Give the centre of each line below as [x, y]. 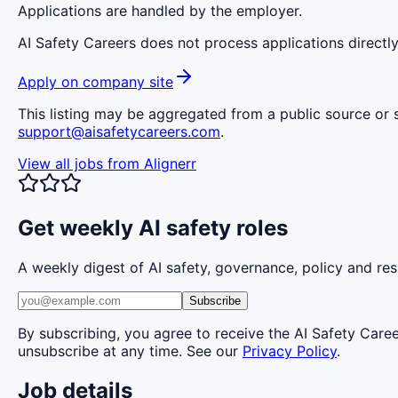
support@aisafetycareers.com [119, 131]
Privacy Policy [290, 350]
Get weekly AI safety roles [153, 227]
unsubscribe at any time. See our [128, 350]
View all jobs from [81, 163]
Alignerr [170, 163]
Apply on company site [96, 81]
